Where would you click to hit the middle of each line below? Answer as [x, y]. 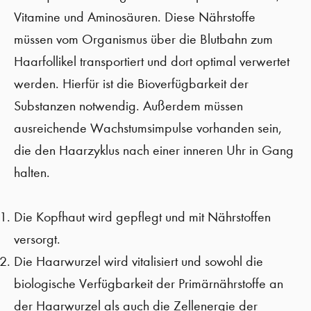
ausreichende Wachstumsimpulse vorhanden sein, [148, 128]
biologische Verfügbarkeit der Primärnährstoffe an [149, 284]
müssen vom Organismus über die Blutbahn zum [143, 39]
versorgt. [37, 239]
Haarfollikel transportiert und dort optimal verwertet [152, 61]
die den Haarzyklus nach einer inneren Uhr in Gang [154, 150]
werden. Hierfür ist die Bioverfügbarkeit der [131, 84]
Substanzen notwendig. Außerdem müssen [128, 106]
